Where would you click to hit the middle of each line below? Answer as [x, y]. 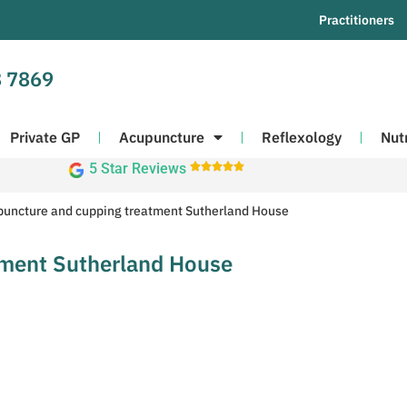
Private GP [45, 138]
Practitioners [357, 20]
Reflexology [302, 138]
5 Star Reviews [137, 168]
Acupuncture [162, 138]
